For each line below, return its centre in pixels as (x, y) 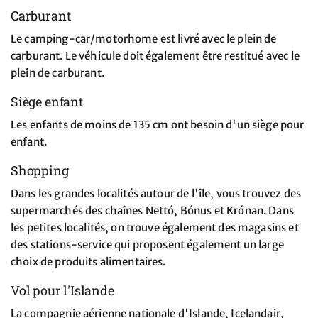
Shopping (40, 171)
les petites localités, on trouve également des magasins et (155, 228)
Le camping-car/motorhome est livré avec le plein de (144, 39)
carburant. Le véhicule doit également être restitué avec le (155, 56)
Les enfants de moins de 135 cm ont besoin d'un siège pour (158, 125)
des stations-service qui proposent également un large (147, 245)
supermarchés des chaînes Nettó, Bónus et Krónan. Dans (152, 211)
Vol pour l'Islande (62, 291)
